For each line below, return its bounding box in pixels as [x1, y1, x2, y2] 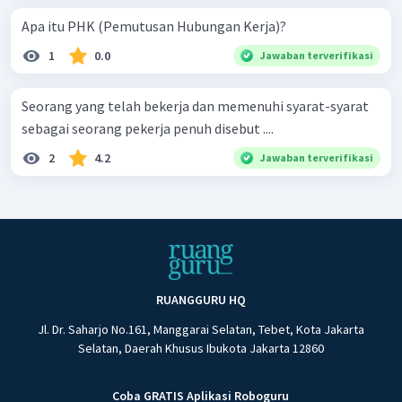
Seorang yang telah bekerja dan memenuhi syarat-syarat [22, 97, 369, 116]
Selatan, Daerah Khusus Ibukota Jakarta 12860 [77, 340, 324, 357]
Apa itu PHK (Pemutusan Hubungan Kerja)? [22, 17, 286, 36]
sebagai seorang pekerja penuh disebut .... [22, 119, 274, 138]
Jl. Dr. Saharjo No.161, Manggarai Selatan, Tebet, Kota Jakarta [37, 321, 364, 338]
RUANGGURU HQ [155, 292, 246, 309]
